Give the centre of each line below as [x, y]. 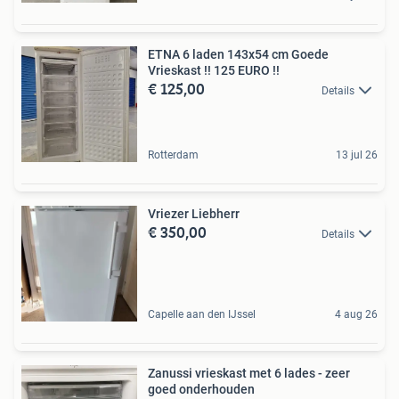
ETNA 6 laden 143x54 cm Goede [238, 54]
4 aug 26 [356, 314]
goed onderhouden [201, 389]
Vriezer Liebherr [194, 213]
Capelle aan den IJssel [202, 314]
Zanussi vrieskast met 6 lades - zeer [249, 373]
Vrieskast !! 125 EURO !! [214, 70]
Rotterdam [173, 155]
